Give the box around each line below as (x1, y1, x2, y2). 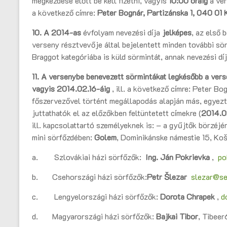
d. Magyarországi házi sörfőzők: (32, 211, 156, 222)
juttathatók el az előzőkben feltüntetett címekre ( (32, 107, 201, 119)
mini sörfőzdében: (32, 132, 94, 143)
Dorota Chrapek (160, 191, 215, 202)
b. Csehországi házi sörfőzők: (32, 171, 147, 182)
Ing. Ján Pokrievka (143, 152, 210, 163)
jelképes (162, 27, 192, 38)
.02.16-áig (75, 83, 112, 94)
